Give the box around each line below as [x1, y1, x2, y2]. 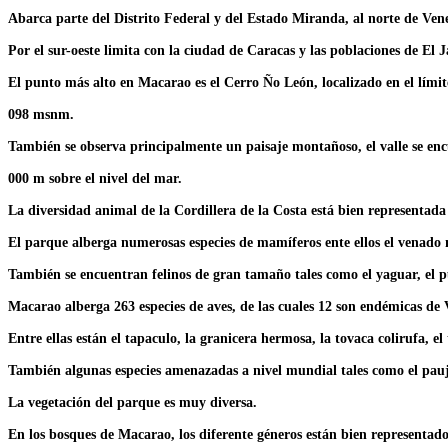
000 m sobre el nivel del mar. [8, 170, 182, 186]
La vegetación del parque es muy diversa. [8, 394, 257, 410]
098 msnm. [8, 106, 74, 122]
